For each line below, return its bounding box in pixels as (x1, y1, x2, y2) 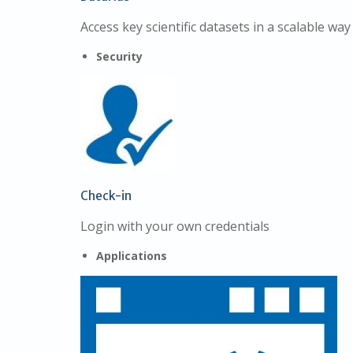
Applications (96, 248, 167, 263)
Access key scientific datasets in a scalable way (80, 18, 351, 35)
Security (96, 49, 143, 64)
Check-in (80, 188, 132, 203)
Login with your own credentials (80, 217, 269, 235)
